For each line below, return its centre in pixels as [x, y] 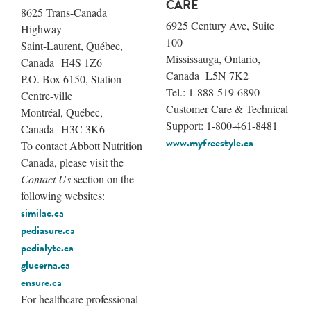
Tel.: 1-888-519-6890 [213, 92]
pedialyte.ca [47, 247]
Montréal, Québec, [62, 112]
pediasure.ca [48, 230]
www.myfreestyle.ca [210, 143]
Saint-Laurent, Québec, [72, 45]
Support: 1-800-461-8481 [222, 125]
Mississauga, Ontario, [213, 58]
